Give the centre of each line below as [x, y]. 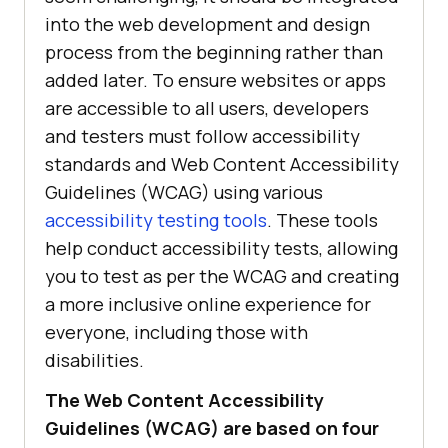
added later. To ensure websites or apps [215, 80]
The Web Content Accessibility [184, 400]
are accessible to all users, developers [207, 108]
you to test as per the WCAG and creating [222, 276]
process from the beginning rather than [214, 52]
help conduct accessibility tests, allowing [221, 248]
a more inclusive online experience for [208, 304]
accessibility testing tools [156, 220]
